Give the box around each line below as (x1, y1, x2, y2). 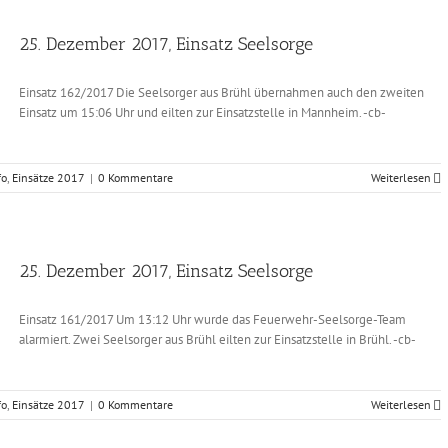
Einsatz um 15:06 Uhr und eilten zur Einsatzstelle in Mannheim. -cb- (19, 104, 386, 121)
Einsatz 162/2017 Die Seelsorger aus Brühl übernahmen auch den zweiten (19, 84, 424, 101)
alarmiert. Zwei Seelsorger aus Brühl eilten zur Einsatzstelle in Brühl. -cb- (19, 331, 416, 348)
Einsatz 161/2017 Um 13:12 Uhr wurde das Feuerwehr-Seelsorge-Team (19, 311, 406, 328)
